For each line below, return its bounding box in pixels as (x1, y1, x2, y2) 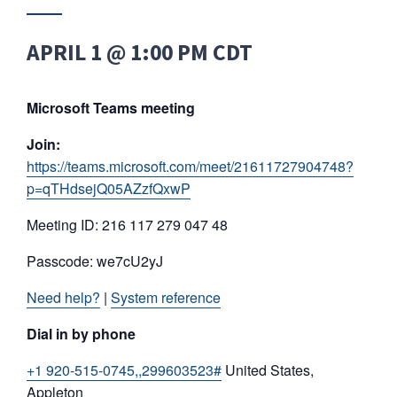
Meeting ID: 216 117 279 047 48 (27, 214, 228, 235)
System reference (111, 287, 221, 307)
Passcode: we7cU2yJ (27, 251, 163, 271)
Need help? (27, 287, 100, 307)
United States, (222, 360, 314, 380)
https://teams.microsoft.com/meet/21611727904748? (27, 156, 354, 176)
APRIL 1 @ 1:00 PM (27, 38, 208, 66)
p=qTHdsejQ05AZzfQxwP (27, 178, 191, 198)
